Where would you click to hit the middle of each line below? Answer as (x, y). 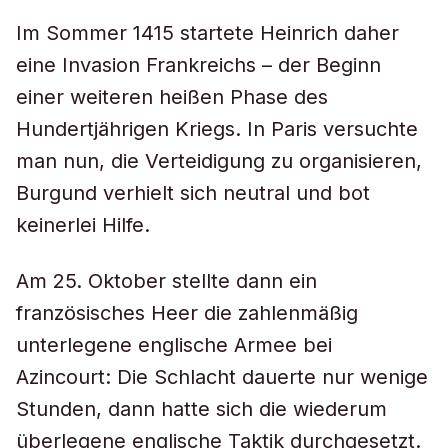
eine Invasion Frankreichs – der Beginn (198, 65)
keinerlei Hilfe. (83, 225)
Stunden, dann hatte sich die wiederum (201, 409)
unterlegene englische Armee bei (174, 345)
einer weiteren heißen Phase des (172, 97)
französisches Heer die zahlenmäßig (187, 313)
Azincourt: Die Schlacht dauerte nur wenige (222, 377)
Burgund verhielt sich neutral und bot (193, 193)
